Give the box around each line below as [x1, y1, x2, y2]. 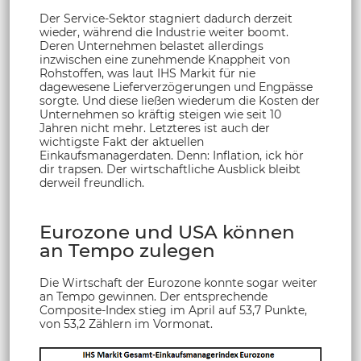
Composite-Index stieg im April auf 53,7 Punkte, [39, 302, 307, 317]
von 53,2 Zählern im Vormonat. [39, 316, 213, 331]
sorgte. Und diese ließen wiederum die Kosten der [39, 93, 320, 108]
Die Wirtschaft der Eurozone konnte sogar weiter [39, 275, 317, 290]
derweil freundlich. [39, 175, 144, 190]
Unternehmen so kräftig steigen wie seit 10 [39, 106, 281, 122]
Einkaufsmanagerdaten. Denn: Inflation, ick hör [39, 147, 304, 163]
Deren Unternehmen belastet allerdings [39, 38, 263, 53]
